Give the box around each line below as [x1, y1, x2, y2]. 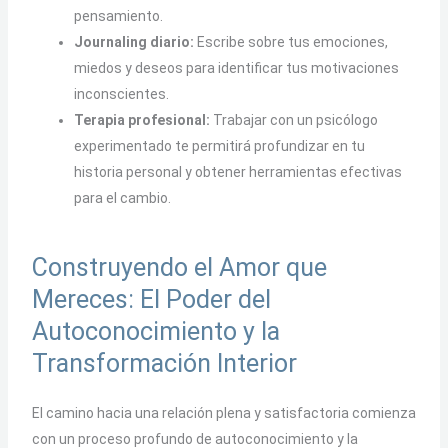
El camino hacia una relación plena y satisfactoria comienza [31, 405, 416, 422]
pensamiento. [73, 8, 163, 25]
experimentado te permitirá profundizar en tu [73, 138, 365, 155]
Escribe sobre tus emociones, [193, 34, 388, 51]
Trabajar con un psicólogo [209, 112, 378, 129]
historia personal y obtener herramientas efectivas [73, 164, 402, 181]
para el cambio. [73, 190, 171, 207]
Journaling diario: [73, 34, 194, 51]
